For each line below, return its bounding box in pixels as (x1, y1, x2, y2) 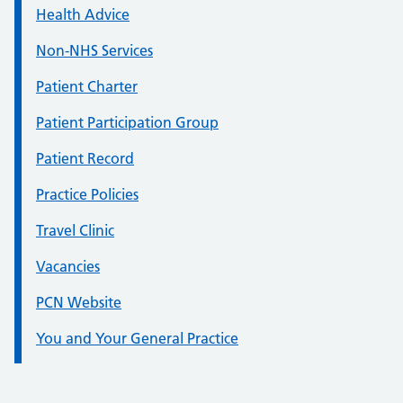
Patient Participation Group (36, 113, 219, 131)
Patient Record (36, 149, 134, 167)
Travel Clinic (36, 221, 114, 239)
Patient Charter (36, 77, 138, 95)
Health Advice (36, 5, 130, 23)
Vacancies (36, 257, 100, 275)
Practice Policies (36, 185, 139, 203)
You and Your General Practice (36, 329, 238, 347)
